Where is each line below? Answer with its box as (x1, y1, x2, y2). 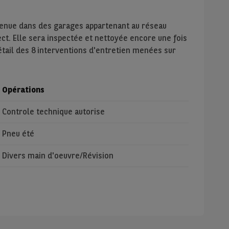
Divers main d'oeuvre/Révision (2, 151, 113, 161)
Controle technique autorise (2, 107, 105, 117)
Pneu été (2, 129, 34, 139)
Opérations (2, 85, 44, 95)
